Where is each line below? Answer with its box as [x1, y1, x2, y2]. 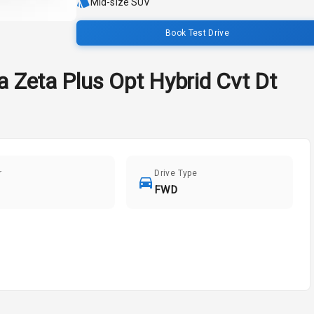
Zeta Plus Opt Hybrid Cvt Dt [13, 68, 277, 95]
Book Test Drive [165, 27, 230, 38]
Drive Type [154, 168, 198, 179]
